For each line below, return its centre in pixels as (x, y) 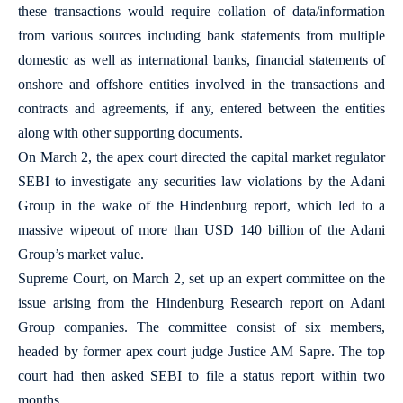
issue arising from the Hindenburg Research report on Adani (201, 303)
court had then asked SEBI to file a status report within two (201, 376)
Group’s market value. (81, 254)
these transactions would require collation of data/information (201, 11)
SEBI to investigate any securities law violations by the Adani (201, 181)
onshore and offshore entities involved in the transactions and (201, 84)
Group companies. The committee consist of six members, (201, 327)
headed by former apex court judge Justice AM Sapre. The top (201, 351)
